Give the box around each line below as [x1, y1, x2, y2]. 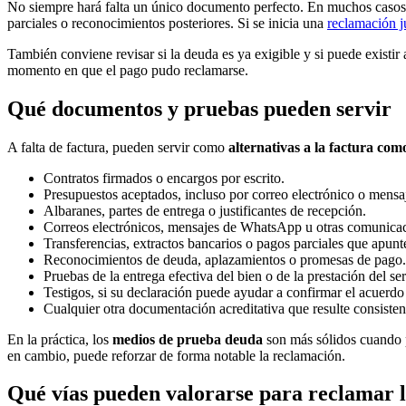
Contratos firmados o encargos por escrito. [43, 169, 285, 186]
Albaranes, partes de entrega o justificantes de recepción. [43, 202, 366, 218]
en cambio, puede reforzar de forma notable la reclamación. [7, 347, 345, 363]
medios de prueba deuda [112, 331, 263, 347]
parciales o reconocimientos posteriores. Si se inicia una [7, 14, 327, 31]
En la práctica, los [7, 331, 112, 347]
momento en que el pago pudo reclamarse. [7, 62, 248, 78]
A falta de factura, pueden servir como [7, 139, 228, 155]
